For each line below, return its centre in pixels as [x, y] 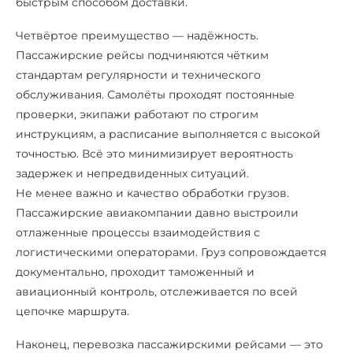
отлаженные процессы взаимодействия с [138, 233]
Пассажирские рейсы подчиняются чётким [142, 56]
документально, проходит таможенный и [135, 272]
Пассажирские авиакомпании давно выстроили [157, 213]
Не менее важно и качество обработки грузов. [152, 193]
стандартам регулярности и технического [138, 75]
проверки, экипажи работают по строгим [137, 115]
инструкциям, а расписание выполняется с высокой [168, 134]
